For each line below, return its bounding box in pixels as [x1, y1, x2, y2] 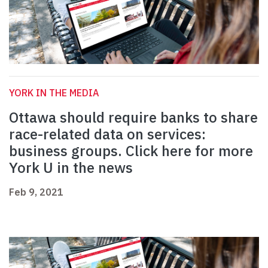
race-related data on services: [9, 124, 206, 144]
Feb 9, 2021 [9, 186, 63, 199]
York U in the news [9, 158, 133, 178]
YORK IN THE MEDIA [9, 87, 99, 99]
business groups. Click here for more [9, 141, 253, 161]
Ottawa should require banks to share [9, 108, 258, 127]
